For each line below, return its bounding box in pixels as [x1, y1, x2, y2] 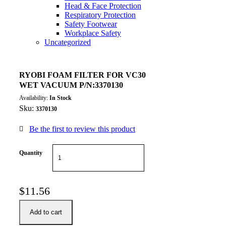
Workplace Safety [65, 29, 121, 38]
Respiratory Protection [65, 11, 136, 20]
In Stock [49, 94, 72, 102]
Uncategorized [44, 38, 91, 47]
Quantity [19, 149, 42, 157]
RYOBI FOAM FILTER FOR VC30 [19, 71, 146, 80]
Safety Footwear [65, 20, 117, 29]
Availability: [19, 94, 49, 102]
